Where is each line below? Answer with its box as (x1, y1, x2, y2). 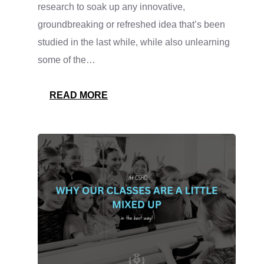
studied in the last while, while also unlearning (37, 37, 230, 47)
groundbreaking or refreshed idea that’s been (37, 19, 225, 29)
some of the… (37, 54, 95, 65)
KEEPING (107, 124, 150, 135)
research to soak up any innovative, (37, 1, 185, 12)
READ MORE (49, 90, 108, 100)
